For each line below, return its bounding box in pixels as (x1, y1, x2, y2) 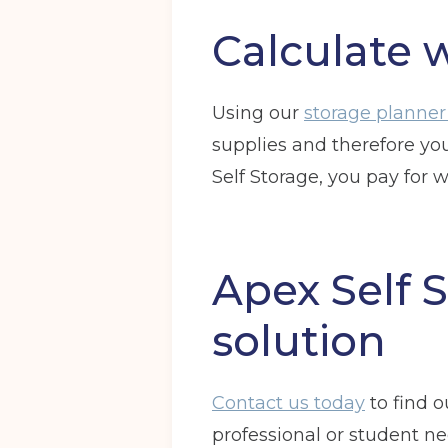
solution (212, 315, 386, 367)
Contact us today (212, 392, 365, 414)
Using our (212, 102, 304, 124)
